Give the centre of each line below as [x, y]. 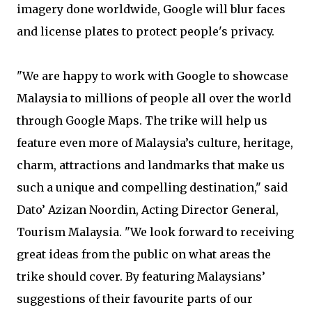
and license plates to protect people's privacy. [146, 31]
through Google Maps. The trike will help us [142, 120]
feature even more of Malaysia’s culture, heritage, [155, 143]
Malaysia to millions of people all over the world [154, 98]
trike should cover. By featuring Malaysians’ [141, 276]
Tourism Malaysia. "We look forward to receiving [155, 232]
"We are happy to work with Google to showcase [153, 76]
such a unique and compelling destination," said [152, 187]
